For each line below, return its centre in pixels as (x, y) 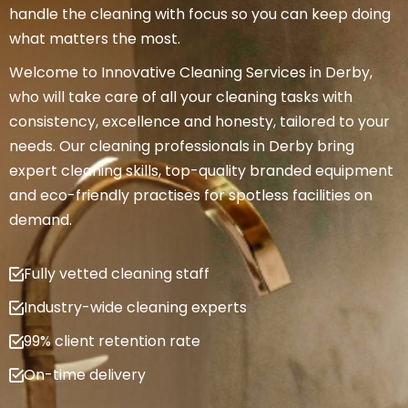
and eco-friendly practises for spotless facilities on (191, 195)
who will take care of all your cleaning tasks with (181, 97)
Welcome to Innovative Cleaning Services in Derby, (191, 72)
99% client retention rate (112, 341)
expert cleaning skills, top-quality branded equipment (201, 171)
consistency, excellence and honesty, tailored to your (199, 122)
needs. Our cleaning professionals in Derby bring (182, 146)
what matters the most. (95, 39)
